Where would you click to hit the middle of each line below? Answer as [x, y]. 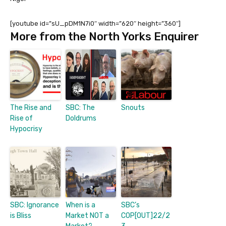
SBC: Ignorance [35, 205]
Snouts [133, 108]
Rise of [21, 119]
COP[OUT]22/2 [146, 216]
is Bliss [21, 216]
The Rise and [31, 108]
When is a [80, 205]
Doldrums [81, 119]
